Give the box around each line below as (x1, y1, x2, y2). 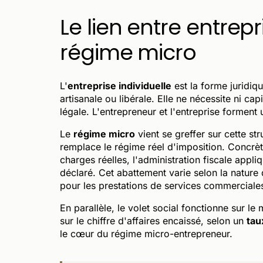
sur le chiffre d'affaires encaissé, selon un (60, 214, 247, 227)
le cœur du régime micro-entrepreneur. (60, 227, 232, 240)
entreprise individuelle (68, 79, 171, 92)
